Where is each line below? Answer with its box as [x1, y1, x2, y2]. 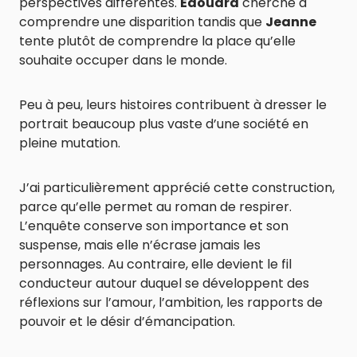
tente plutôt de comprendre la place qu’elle [19, 32, 296, 50]
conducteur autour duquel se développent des [19, 274, 309, 292]
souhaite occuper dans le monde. [19, 51, 227, 69]
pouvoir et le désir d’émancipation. [19, 312, 235, 331]
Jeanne [265, 13, 316, 31]
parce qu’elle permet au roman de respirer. [19, 198, 292, 216]
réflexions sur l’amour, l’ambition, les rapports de [19, 293, 323, 312]
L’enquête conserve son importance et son [19, 217, 288, 235]
